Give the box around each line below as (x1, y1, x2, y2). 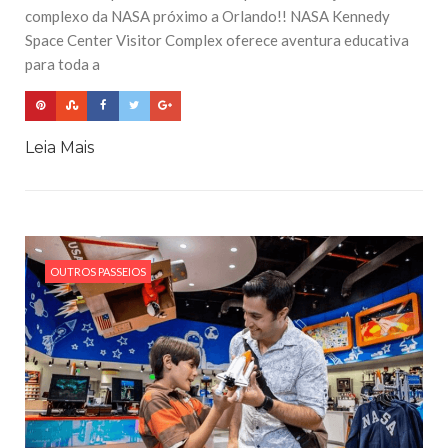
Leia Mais (25, 137, 94, 157)
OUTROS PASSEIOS (50, 264, 146, 278)
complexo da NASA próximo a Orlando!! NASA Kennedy (25, 7, 390, 26)
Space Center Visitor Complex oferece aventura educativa (25, 31, 409, 50)
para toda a (25, 55, 100, 74)
